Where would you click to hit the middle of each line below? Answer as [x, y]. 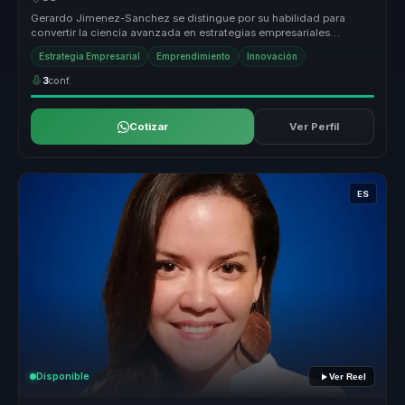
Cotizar [148, 127]
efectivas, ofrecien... [82, 47]
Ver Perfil [314, 127]
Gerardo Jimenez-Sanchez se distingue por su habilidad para [188, 18]
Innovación [273, 57]
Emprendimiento [194, 57]
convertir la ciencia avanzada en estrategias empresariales [181, 32]
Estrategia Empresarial [90, 57]
